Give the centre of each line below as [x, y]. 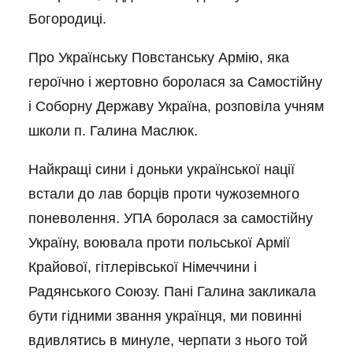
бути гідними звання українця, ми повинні [165, 316]
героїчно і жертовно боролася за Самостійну [175, 82]
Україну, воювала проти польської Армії [159, 243]
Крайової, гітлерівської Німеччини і [143, 267]
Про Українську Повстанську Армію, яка [159, 58]
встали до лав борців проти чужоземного [164, 194]
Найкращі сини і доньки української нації [162, 169]
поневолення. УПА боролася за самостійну [171, 218]
